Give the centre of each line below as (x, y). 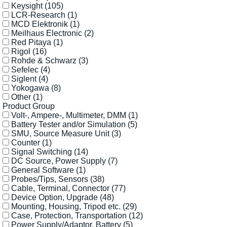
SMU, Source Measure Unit (61, 133)
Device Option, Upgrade (55, 197)
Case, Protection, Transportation (70, 215)
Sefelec (26, 69)
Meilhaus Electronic (48, 33)
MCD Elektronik (41, 24)
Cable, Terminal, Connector (61, 188)
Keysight (28, 6)
